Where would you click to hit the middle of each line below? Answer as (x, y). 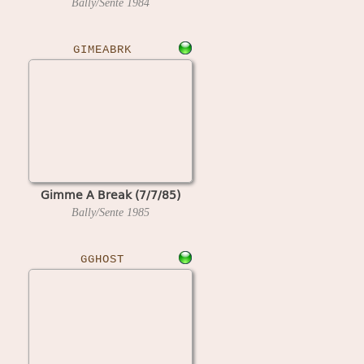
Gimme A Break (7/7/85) (110, 194)
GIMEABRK (102, 50)
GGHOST (102, 259)
